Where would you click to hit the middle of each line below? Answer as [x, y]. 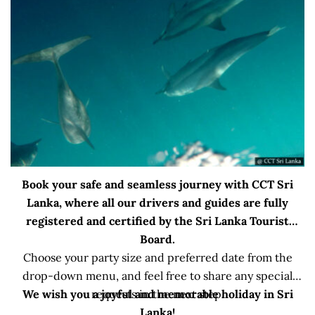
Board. [157, 239]
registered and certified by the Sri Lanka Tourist [157, 220]
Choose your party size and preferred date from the [157, 257]
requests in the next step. [157, 294]
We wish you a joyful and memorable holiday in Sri [157, 294]
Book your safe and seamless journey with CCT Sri [157, 184]
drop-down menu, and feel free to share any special [157, 275]
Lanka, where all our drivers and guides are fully [157, 202]
